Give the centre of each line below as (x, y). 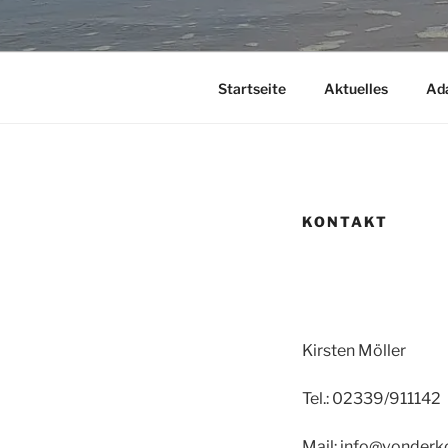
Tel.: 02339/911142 (371, 398)
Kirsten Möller (354, 350)
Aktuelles (355, 88)
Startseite (251, 88)
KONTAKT (345, 221)
